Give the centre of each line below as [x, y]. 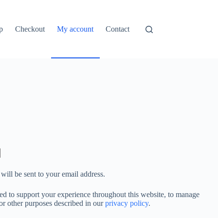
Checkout [30, 29]
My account [75, 29]
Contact [118, 29]
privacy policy [127, 203]
